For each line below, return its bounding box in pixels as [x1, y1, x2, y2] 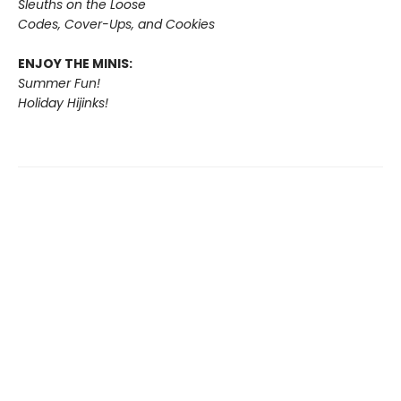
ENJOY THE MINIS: [18, 54, 132, 73]
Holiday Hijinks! [18, 93, 108, 112]
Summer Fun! [18, 73, 100, 92]
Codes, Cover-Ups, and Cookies [18, 14, 215, 33]
